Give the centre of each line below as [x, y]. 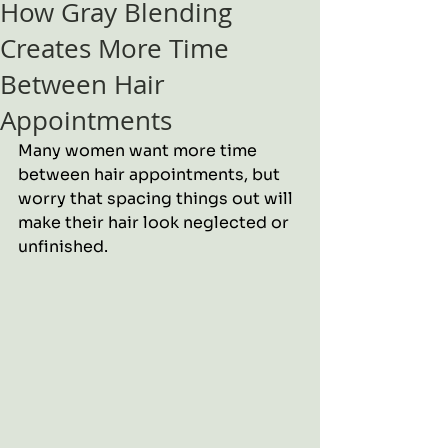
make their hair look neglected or [155, 222]
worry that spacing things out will [157, 198]
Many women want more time [139, 150]
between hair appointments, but [151, 174]
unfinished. [63, 246]
